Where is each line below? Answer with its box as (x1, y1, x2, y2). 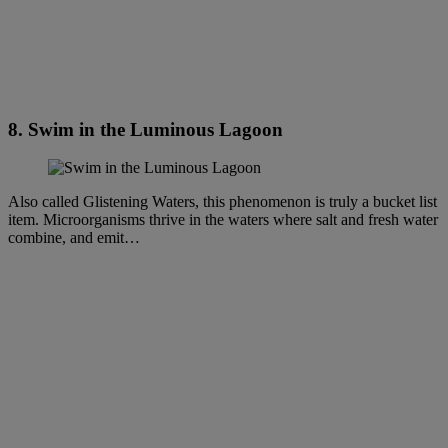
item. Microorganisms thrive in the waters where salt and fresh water (8, 211, 438, 229)
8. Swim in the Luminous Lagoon (8, 118, 283, 140)
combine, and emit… (8, 229, 140, 247)
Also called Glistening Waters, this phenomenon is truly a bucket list (8, 193, 437, 211)
